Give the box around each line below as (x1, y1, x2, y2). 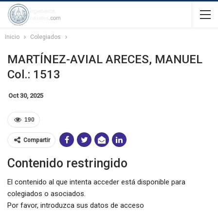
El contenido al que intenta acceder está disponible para (7, 178, 185, 186)
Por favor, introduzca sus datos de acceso (7, 201, 144, 210)
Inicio (5, 34, 19, 40)
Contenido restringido (7, 156, 127, 170)
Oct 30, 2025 (8, 92, 43, 99)
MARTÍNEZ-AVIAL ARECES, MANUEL (7, 53, 202, 66)
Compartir (23, 137, 50, 144)
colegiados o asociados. (7, 189, 86, 198)
